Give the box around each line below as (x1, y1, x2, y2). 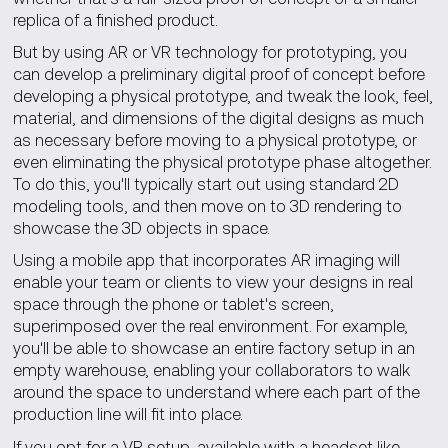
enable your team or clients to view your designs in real (12, 272, 413, 292)
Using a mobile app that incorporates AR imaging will (12, 250, 400, 270)
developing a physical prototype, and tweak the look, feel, (12, 86, 433, 106)
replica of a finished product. (12, 10, 218, 30)
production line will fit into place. (12, 404, 243, 424)
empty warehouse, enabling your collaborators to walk (12, 360, 410, 380)
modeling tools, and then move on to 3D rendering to (12, 196, 402, 216)
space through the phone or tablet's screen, (12, 294, 334, 314)
